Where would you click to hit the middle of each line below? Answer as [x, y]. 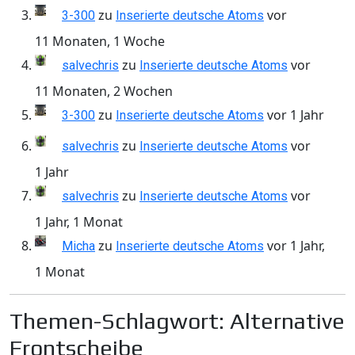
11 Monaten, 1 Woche [100, 42]
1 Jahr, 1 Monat [79, 222]
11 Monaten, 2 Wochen [104, 92]
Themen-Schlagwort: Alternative [177, 321]
